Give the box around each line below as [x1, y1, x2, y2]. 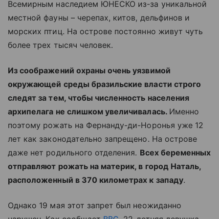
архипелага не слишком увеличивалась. [8, 107, 169, 116]
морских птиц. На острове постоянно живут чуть [8, 26, 203, 36]
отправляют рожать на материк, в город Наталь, [8, 161, 201, 171]
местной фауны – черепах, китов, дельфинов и [8, 13, 190, 22]
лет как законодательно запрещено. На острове [8, 134, 197, 144]
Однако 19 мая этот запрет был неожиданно [8, 200, 181, 210]
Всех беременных [139, 148, 211, 157]
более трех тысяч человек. [8, 40, 113, 50]
